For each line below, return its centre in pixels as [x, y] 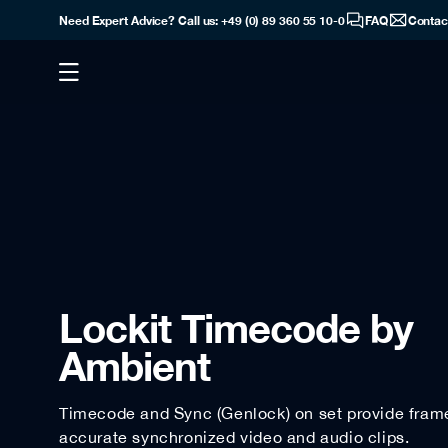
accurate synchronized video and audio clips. [234, 436]
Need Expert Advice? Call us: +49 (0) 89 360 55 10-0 [202, 20]
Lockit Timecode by [236, 327]
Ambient [134, 365]
